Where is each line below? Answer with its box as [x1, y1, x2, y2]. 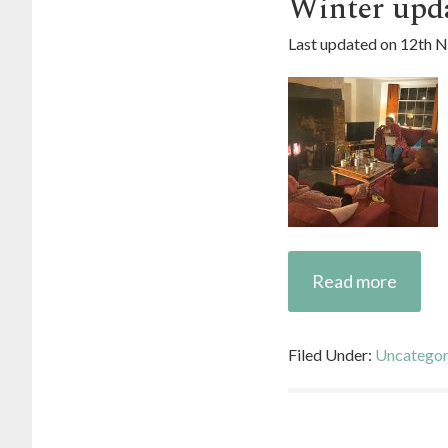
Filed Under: [288, 345, 375, 364]
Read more [312, 270, 397, 292]
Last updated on [288, 34, 400, 53]
